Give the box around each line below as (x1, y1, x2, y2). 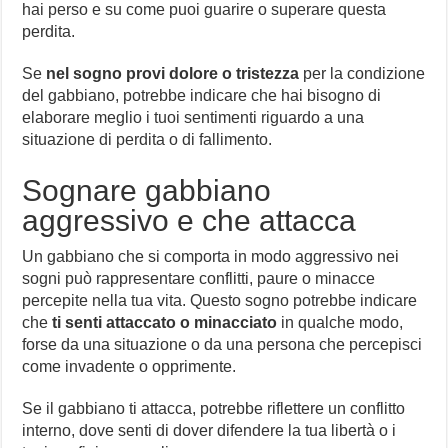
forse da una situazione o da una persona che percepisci (22, 336, 423, 354)
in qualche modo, (277, 314, 404, 332)
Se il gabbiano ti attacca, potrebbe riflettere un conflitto (22, 400, 406, 418)
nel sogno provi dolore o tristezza (46, 65, 300, 83)
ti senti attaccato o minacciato (52, 314, 278, 332)
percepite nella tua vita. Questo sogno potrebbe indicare (22, 292, 418, 310)
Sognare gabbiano (22, 174, 272, 208)
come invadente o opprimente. (22, 358, 237, 376)
